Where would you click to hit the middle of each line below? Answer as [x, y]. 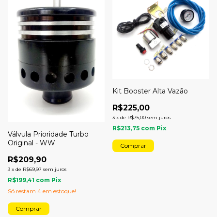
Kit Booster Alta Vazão [150, 91]
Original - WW [31, 143]
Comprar [29, 208]
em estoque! [59, 191]
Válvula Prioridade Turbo [48, 134]
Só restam [23, 191]
